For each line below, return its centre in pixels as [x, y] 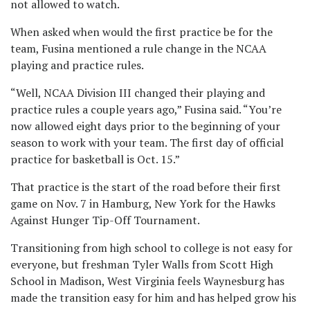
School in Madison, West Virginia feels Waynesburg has [147, 281]
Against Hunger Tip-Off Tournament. [105, 220]
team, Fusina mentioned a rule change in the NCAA [138, 49]
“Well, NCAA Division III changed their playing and [138, 93]
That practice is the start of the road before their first [146, 187]
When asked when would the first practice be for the [142, 32]
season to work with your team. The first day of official [147, 143]
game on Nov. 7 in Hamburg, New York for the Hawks [143, 204]
